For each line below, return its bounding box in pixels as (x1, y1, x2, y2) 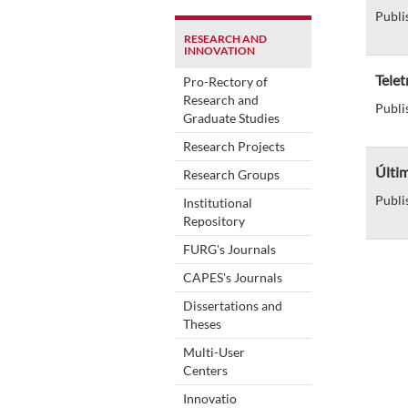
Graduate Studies (183, 109, 280, 126)
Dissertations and (183, 297, 282, 313)
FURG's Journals (183, 240, 276, 257)
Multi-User (183, 343, 245, 360)
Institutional (183, 194, 252, 210)
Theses (183, 315, 221, 331)
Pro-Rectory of (183, 73, 268, 89)
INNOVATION (184, 43, 255, 57)
